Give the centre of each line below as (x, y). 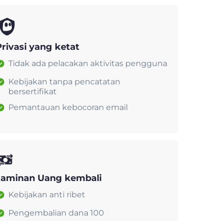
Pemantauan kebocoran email (68, 107)
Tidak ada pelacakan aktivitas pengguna (88, 63)
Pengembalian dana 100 (56, 213)
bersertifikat (33, 91)
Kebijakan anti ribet (47, 194)
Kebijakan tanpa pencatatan (64, 81)
